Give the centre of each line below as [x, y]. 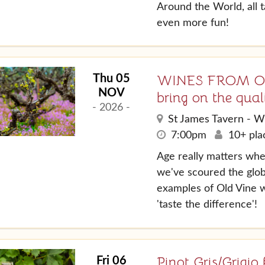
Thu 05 [111, 79]
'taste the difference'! [207, 204]
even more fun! [193, 23]
